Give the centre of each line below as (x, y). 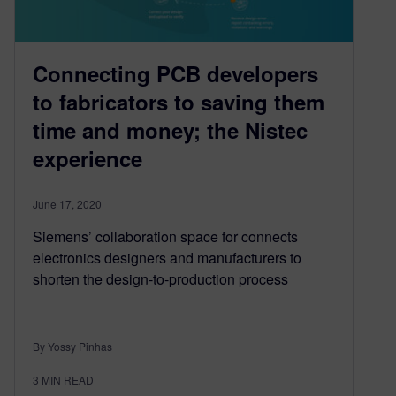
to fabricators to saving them (179, 101)
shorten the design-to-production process (160, 278)
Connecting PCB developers (175, 73)
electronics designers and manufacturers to (167, 257)
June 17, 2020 (67, 203)
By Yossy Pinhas (72, 346)
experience (88, 158)
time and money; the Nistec (170, 129)
